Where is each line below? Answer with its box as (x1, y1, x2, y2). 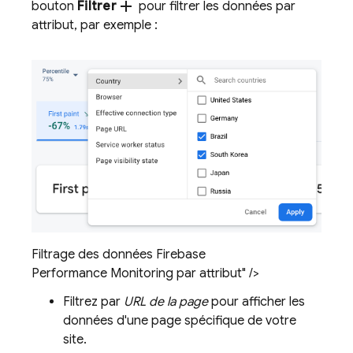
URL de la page (124, 293, 208, 310)
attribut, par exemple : (32, 17, 158, 34)
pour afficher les (208, 293, 305, 310)
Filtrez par (63, 293, 124, 310)
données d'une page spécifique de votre (63, 312, 296, 329)
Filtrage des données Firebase (32, 246, 206, 262)
